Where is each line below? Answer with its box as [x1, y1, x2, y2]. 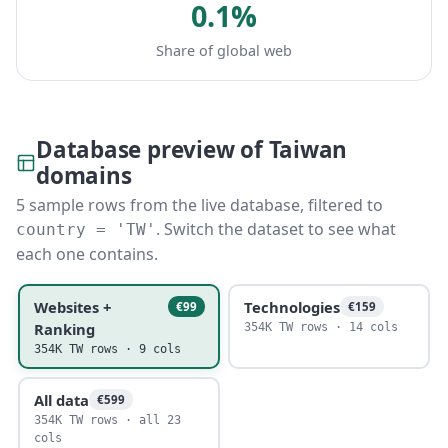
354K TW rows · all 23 [33, 412, 181, 427]
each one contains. [16, 243, 158, 265]
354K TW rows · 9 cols [33, 341, 181, 356]
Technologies [243, 296, 340, 317]
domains [36, 160, 132, 191]
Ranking [33, 318, 95, 339]
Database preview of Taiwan [36, 134, 348, 165]
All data [33, 389, 89, 410]
